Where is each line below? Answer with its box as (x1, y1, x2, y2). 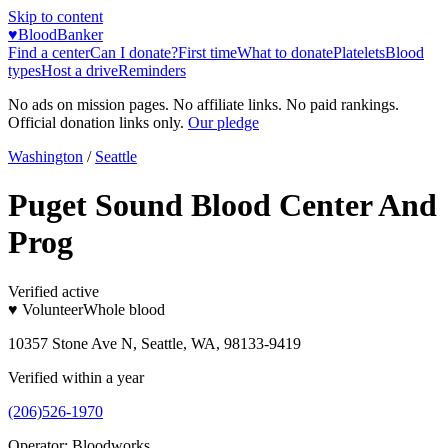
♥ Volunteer (8, 300, 83, 318)
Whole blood (83, 300, 165, 318)
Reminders (118, 62, 186, 79)
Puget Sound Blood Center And (8, 187, 437, 224)
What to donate (237, 44, 333, 61)
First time (178, 44, 237, 61)
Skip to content (8, 8, 103, 25)
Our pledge (188, 114, 259, 131)
